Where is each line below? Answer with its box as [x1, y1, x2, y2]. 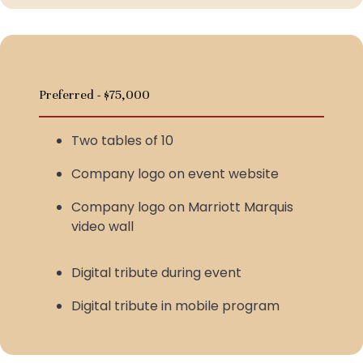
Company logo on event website [71, 164, 279, 183]
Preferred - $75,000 [39, 87, 150, 103]
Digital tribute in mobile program [71, 297, 280, 315]
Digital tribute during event [71, 263, 241, 282]
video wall [71, 217, 134, 236]
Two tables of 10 [71, 131, 173, 150]
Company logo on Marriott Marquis [71, 198, 293, 216]
